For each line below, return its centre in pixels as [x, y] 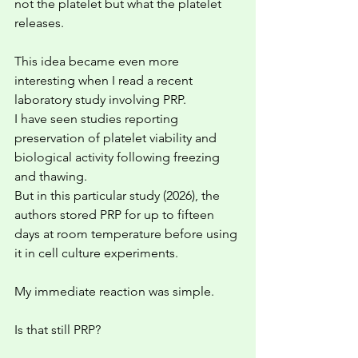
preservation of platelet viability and [117, 138]
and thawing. [51, 176]
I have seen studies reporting [98, 119]
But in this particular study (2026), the [119, 195]
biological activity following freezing [119, 157]
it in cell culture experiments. [96, 253]
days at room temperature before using [127, 234]
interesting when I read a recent [105, 80]
